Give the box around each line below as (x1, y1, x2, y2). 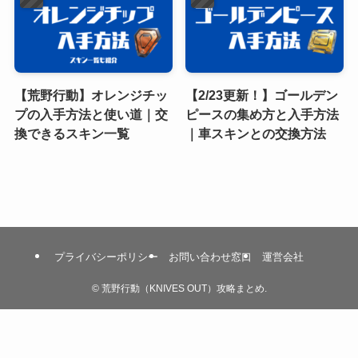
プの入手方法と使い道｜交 (14, 106, 168, 121)
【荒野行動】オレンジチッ (14, 87, 168, 102)
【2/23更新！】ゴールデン (185, 87, 339, 102)
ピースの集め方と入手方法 (185, 106, 340, 121)
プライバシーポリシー (54, 251, 158, 264)
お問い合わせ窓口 (169, 251, 252, 264)
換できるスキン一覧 (14, 125, 129, 141)
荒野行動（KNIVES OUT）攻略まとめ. (98, 282, 267, 294)
